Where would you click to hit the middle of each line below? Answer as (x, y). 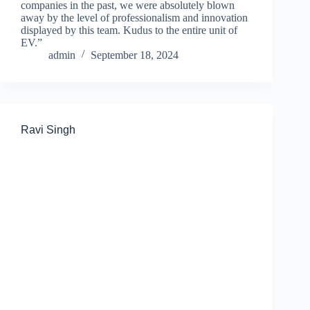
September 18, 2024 (135, 55)
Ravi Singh (48, 130)
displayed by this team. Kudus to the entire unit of (129, 30)
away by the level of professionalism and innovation (134, 18)
